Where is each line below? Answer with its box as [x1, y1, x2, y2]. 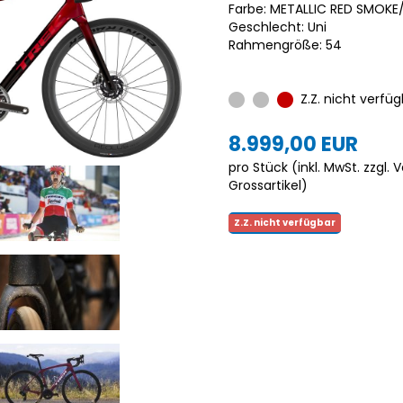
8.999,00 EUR [228, 130, 358, 158]
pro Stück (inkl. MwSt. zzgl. [228, 157, 393, 176]
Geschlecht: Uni [228, 17, 327, 36]
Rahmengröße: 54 [228, 35, 342, 54]
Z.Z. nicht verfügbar [234, 215, 336, 229]
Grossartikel [228, 175, 301, 194]
